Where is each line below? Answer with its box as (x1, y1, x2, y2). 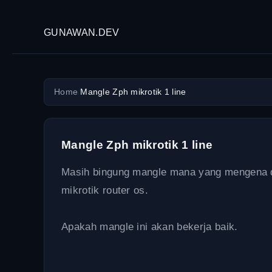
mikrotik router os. (61, 185, 149, 196)
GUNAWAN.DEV (44, 27, 120, 38)
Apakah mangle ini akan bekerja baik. (61, 221, 238, 233)
